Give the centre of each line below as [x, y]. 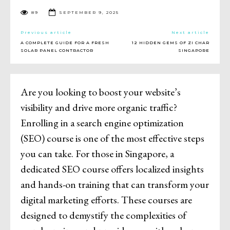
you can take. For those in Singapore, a [97, 154]
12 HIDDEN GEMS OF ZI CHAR [170, 43]
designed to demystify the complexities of [103, 215]
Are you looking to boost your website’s [101, 92]
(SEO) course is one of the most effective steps [112, 138]
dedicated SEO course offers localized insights [112, 169]
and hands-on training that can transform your [115, 185]
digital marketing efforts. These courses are [106, 200]
